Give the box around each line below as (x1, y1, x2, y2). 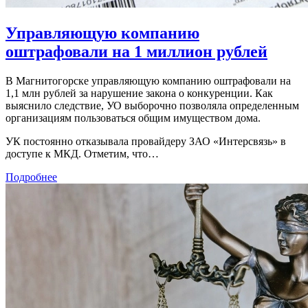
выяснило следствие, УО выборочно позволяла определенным (5, 100, 299, 112)
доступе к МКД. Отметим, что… (5, 148, 159, 160)
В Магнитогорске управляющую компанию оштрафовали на (5, 75, 291, 87)
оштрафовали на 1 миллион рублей (5, 43, 267, 61)
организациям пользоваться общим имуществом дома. (5, 112, 261, 124)
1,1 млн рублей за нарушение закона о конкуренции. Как (5, 87, 273, 100)
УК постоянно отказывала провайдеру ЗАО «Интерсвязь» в (5, 135, 286, 148)
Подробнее (5, 171, 57, 184)
